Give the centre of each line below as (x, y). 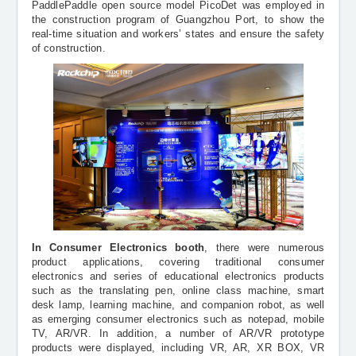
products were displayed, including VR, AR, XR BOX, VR (178, 348)
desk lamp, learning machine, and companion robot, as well (178, 306)
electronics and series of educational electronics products (178, 277)
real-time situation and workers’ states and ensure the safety (178, 35)
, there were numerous (265, 248)
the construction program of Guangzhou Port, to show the (178, 20)
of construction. (68, 49)
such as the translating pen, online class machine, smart (178, 291)
